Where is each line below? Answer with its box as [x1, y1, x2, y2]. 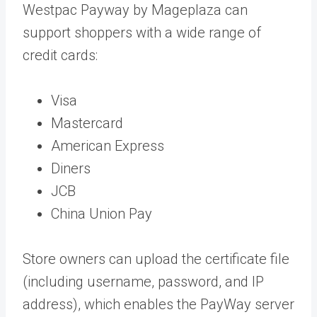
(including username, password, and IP [23, 272, 264, 290]
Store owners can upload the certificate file [23, 250, 289, 267]
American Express [51, 137, 164, 154]
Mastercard [51, 114, 127, 132]
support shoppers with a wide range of [23, 23, 261, 41]
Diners [51, 159, 91, 177]
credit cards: [23, 46, 98, 64]
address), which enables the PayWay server [23, 295, 294, 313]
